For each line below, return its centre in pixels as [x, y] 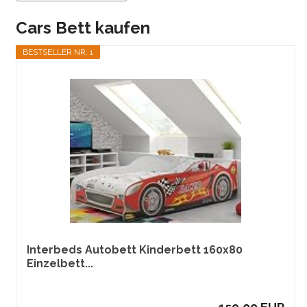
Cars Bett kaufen [83, 28]
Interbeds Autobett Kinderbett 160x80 [135, 250]
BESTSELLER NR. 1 [58, 52]
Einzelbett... [60, 264]
